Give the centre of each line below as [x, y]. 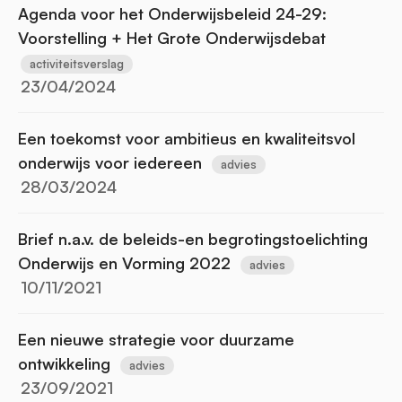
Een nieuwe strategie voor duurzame [156, 339]
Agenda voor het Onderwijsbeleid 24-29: [172, 13]
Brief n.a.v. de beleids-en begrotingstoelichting [193, 238]
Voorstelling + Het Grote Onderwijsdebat [172, 37]
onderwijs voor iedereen [110, 162]
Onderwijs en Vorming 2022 [124, 262]
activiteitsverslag [77, 63]
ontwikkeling [64, 363]
